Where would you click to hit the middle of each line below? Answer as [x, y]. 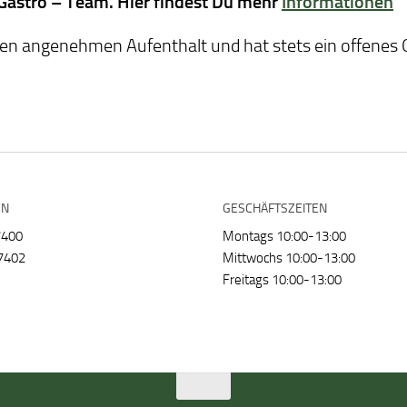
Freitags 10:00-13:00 [282, 280]
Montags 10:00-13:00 [284, 236]
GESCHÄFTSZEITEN [274, 208]
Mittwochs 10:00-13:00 [288, 258]
